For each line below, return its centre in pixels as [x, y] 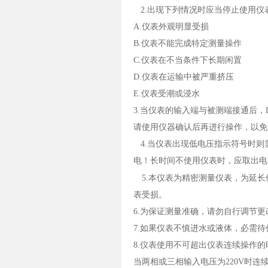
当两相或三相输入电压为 [179, 262]
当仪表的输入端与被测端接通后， [203, 110]
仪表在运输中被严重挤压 [188, 77]
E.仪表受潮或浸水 [167, 94]
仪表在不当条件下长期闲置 [191, 60]
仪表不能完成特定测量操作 [191, 43]
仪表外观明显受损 [175, 27]
